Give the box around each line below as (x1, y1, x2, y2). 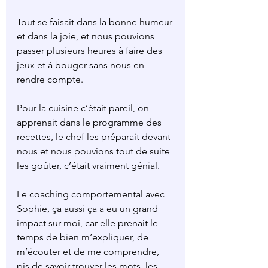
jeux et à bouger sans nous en (17, 59, 147, 71)
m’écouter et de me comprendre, (17, 246, 162, 258)
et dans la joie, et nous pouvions (17, 31, 157, 42)
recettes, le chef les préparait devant (17, 131, 173, 143)
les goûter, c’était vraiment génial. (17, 160, 160, 172)
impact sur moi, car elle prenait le (17, 217, 160, 229)
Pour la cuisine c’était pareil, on (17, 102, 151, 114)
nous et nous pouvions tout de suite (17, 145, 172, 157)
